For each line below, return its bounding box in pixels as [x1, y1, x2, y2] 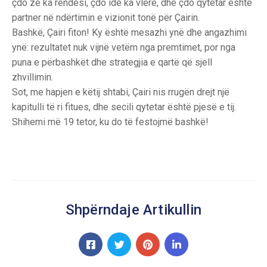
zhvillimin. [12, 72, 53, 83]
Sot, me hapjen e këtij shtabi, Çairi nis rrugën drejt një [12, 86, 229, 98]
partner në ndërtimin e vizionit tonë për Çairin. [12, 12, 200, 23]
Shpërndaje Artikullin [65, 201, 202, 218]
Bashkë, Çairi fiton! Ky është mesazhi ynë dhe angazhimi [12, 27, 247, 38]
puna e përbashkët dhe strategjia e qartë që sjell [12, 57, 212, 68]
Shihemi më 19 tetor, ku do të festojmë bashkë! [12, 116, 209, 128]
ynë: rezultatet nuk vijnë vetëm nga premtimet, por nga [12, 42, 235, 53]
